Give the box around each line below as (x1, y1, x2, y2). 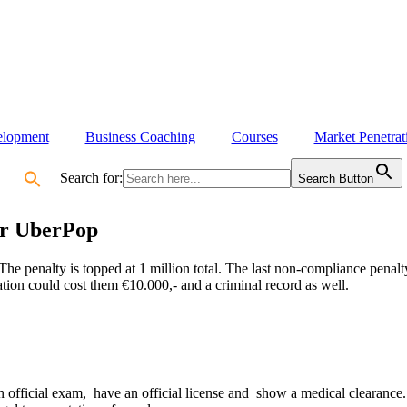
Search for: (59, 170, 123, 185)
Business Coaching (84, 129, 195, 144)
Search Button (297, 172, 373, 185)
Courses (231, 129, 278, 144)
